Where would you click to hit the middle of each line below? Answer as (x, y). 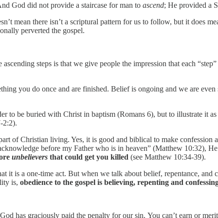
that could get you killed (88, 157)
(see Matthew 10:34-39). (167, 157)
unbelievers (30, 157)
